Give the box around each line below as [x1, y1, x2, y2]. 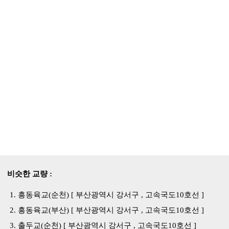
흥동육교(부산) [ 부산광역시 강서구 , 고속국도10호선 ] [18, 206, 204, 214]
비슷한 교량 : [7, 170, 52, 178]
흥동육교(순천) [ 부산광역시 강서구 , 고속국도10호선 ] [18, 191, 204, 199]
